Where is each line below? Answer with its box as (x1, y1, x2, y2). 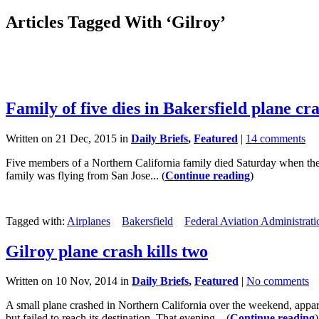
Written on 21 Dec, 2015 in (6, 132, 131, 145)
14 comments (246, 132, 305, 145)
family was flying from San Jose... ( (6, 169, 165, 182)
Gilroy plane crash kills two (6, 241, 208, 261)
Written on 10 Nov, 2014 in (6, 275, 132, 288)
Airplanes (67, 214, 110, 227)
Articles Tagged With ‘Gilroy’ (6, 12, 226, 31)
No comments (246, 275, 309, 288)
